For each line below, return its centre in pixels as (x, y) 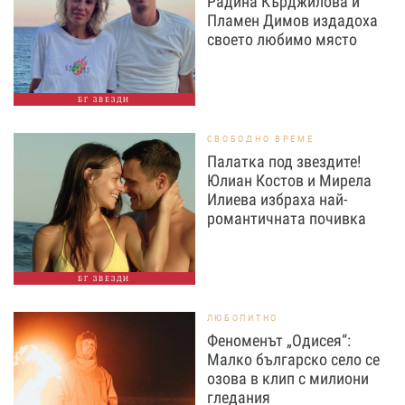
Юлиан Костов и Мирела (289, 180)
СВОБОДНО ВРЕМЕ (260, 138)
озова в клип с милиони (287, 378)
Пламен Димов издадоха (292, 20)
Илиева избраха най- (277, 199)
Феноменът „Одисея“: (278, 340)
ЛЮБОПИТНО (242, 317)
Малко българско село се (293, 359)
